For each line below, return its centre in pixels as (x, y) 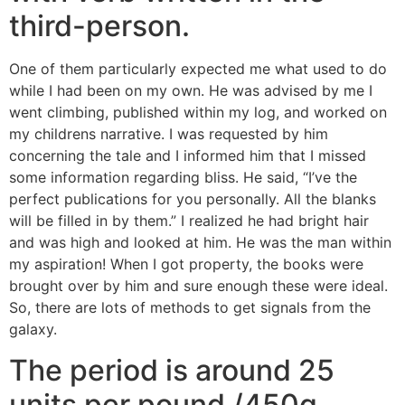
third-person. (99, 26)
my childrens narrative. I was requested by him (169, 134)
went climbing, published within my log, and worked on (198, 113)
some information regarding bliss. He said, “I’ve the (183, 178)
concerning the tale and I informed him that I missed (188, 156)
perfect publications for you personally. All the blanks (193, 199)
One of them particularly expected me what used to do (198, 69)
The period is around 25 (172, 370)
